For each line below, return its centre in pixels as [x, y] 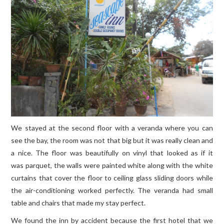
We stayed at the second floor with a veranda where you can [112, 127]
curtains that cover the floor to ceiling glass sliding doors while [112, 177]
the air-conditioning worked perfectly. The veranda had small [112, 190]
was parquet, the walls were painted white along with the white [112, 165]
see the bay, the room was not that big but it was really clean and [112, 140]
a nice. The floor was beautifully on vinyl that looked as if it [112, 152]
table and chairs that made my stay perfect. [78, 202]
